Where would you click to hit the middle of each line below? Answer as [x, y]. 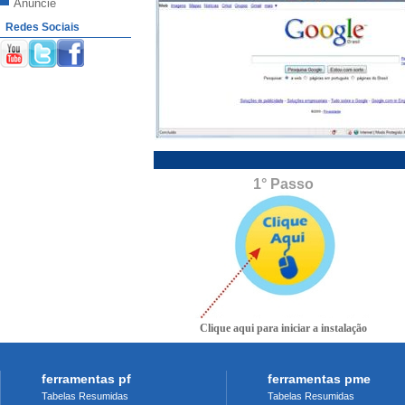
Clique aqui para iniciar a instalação [284, 328]
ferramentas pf [86, 379]
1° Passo [284, 184]
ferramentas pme [319, 379]
